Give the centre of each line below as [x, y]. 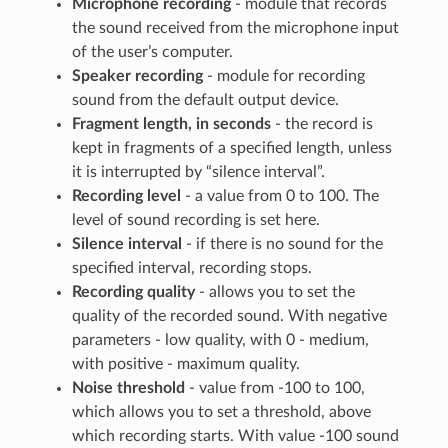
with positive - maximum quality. [186, 364]
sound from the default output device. [206, 100]
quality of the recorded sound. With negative [230, 316]
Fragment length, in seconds [172, 124]
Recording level [127, 196]
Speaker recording [138, 76]
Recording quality [134, 292]
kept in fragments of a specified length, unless [232, 148]
